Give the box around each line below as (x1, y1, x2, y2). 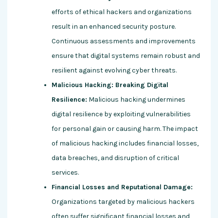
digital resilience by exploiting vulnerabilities (52, 110, 191, 119)
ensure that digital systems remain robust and (52, 52, 200, 60)
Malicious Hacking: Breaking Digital (52, 81, 168, 90)
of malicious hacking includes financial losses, (52, 139, 199, 148)
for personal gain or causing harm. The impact (52, 125, 198, 133)
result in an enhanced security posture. (52, 22, 176, 31)
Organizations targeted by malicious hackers (52, 198, 195, 206)
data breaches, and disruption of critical (52, 154, 179, 163)
